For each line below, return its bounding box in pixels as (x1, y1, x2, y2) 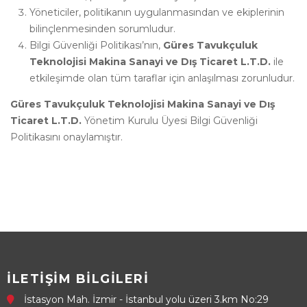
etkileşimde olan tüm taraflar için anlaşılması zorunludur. (29, 72, 295, 84)
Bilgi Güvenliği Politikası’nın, (29, 39, 163, 51)
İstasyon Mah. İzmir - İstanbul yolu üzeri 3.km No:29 (24, 293, 269, 306)
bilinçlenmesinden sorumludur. (29, 23, 175, 35)
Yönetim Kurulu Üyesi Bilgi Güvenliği (82, 114, 258, 127)
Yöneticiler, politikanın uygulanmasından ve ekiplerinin (29, 6, 284, 19)
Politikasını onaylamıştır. (10, 131, 123, 143)
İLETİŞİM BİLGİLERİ (7, 271, 149, 286)
